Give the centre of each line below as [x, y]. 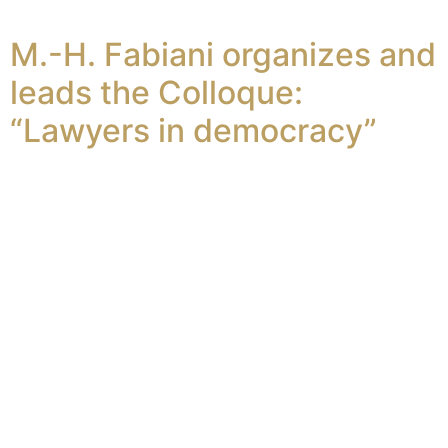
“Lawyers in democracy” [193, 130]
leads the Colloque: [156, 92]
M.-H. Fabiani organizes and [223, 54]
